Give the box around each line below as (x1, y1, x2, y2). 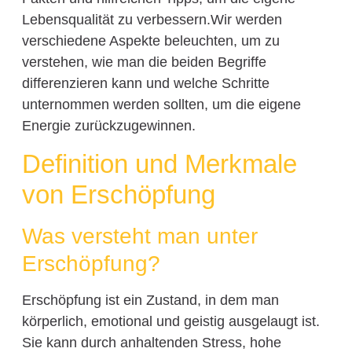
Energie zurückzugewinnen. (21, 118, 196, 134)
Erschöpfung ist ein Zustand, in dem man (21, 291, 279, 308)
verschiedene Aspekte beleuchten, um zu (21, 33, 280, 49)
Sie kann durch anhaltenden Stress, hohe (21, 334, 281, 350)
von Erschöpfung (21, 179, 215, 209)
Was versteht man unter (21, 223, 258, 248)
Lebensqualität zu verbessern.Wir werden (21, 12, 282, 28)
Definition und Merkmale (21, 148, 297, 178)
